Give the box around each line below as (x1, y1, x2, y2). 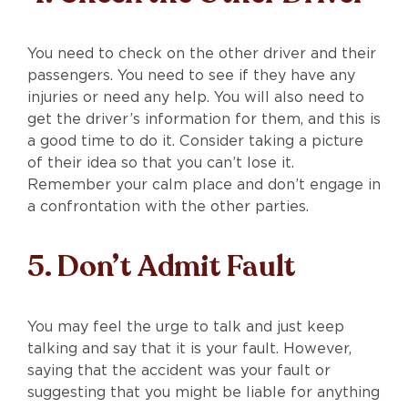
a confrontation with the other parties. (27, 197, 309, 215)
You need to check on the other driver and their (27, 44, 376, 62)
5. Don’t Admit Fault (27, 246, 296, 287)
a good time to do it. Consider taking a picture (27, 131, 363, 149)
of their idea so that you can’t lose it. (27, 153, 294, 171)
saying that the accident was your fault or (27, 361, 331, 379)
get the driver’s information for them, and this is (27, 109, 381, 127)
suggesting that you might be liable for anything (27, 382, 380, 401)
